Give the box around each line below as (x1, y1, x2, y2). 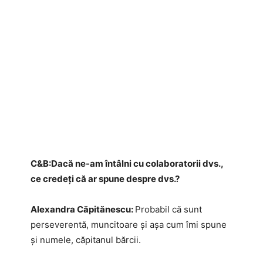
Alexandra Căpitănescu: (31, 203, 135, 215)
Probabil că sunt (135, 203, 202, 215)
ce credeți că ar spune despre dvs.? (31, 173, 180, 184)
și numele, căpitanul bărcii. (31, 234, 141, 245)
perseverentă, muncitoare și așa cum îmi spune (31, 218, 227, 230)
